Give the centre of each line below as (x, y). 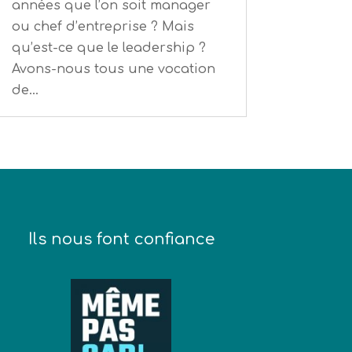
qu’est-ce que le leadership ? (108, 48)
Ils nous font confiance (121, 240)
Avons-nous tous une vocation (113, 69)
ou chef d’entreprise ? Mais (103, 26)
